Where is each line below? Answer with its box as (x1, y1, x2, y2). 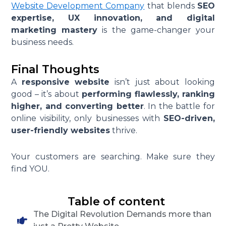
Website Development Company (11, 1, 145, 11)
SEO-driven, (163, 114, 215, 124)
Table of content (67, 195, 165, 209)
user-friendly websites (11, 126, 110, 136)
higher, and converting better (11, 101, 144, 111)
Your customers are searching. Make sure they (11, 152, 215, 162)
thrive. (110, 126, 138, 136)
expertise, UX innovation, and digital (11, 13, 215, 23)
